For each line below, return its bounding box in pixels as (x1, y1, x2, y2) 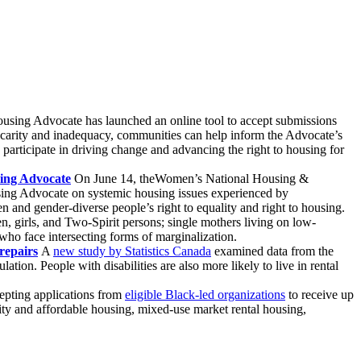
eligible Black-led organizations (125, 288, 285, 301)
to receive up (285, 288, 354, 301)
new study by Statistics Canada (53, 244, 211, 258)
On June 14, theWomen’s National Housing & (71, 172, 309, 185)
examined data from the (211, 244, 334, 258)
